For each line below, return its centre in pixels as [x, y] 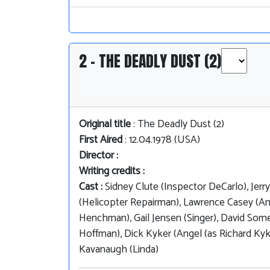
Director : [99, 156]
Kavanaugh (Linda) [119, 250]
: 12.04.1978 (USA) [161, 140]
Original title [105, 125]
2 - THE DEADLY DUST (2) [150, 61]
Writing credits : [112, 172]
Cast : [92, 187]
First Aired [101, 140]
